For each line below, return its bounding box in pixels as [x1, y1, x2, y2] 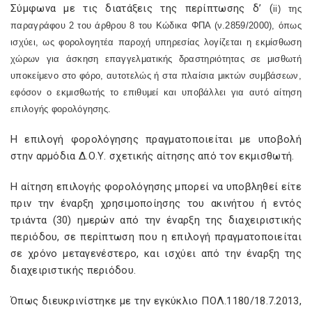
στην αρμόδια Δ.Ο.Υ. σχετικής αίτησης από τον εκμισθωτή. [10, 150, 295, 162]
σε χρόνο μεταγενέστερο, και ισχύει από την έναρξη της [10, 247, 302, 260]
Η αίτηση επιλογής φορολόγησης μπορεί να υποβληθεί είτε [10, 180, 302, 193]
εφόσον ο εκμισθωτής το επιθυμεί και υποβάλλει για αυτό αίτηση [10, 87, 302, 97]
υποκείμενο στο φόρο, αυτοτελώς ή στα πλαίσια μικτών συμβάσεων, [10, 70, 302, 81]
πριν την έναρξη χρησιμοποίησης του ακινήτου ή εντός [10, 197, 302, 210]
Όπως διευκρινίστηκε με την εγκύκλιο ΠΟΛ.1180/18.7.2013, [10, 295, 302, 307]
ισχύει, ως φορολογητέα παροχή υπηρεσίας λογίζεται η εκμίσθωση [10, 37, 302, 47]
